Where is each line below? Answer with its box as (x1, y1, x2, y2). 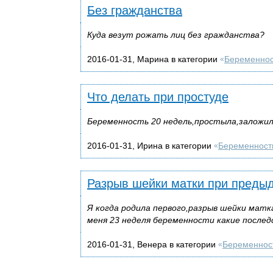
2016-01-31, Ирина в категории (87, 140, 214, 151)
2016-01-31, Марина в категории (87, 54, 220, 64)
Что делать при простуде (87, 90, 229, 104)
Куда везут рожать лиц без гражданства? (87, 29, 264, 40)
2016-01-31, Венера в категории (87, 239, 218, 249)
